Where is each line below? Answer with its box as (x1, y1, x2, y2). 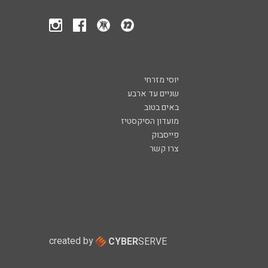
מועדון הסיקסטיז (121, 114, 179, 127)
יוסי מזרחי (144, 73, 179, 86)
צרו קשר (150, 142, 179, 155)
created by (49, 233, 93, 248)
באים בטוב (144, 100, 179, 114)
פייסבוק (151, 128, 179, 141)
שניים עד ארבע (127, 87, 179, 100)
